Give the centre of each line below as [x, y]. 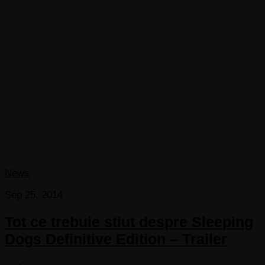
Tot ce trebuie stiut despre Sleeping [129, 222]
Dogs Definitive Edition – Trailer [116, 239]
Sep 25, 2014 [34, 195]
